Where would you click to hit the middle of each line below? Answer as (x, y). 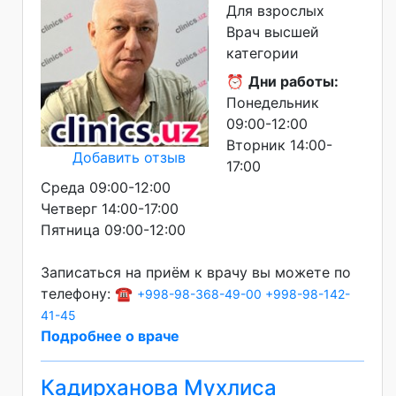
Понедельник (273, 102)
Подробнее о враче (110, 335)
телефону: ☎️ (89, 293)
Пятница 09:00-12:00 (113, 229)
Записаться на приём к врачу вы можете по (196, 272)
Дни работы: (293, 81)
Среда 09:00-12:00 (106, 187)
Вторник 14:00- (279, 145)
